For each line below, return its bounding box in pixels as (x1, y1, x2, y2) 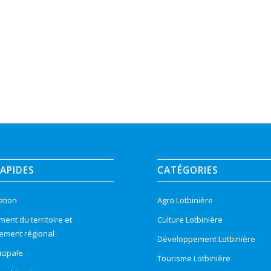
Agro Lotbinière (157, 194, 214, 206)
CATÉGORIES (157, 163, 219, 177)
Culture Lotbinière (157, 214, 223, 225)
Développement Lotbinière (157, 233, 256, 244)
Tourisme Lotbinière (157, 252, 231, 264)
